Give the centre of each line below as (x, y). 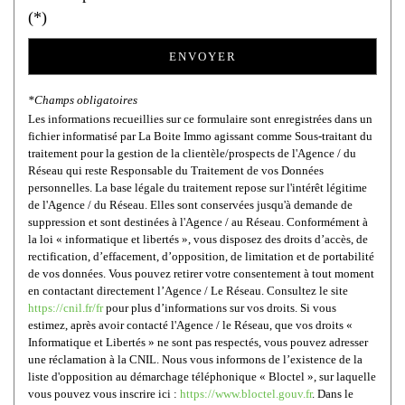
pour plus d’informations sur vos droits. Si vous (220, 308)
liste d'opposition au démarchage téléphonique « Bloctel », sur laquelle (202, 377)
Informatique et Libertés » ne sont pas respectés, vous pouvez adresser (198, 343)
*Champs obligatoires (83, 100)
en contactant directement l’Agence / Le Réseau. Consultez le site (188, 291)
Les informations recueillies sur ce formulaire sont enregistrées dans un (200, 119)
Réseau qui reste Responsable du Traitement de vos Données (176, 171)
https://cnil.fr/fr (66, 308)
